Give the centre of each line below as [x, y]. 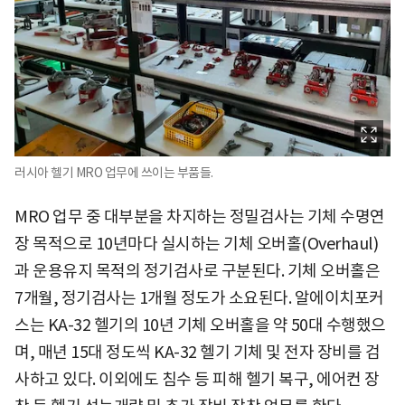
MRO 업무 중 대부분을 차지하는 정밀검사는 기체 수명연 [200, 217]
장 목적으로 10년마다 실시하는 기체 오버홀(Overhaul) [196, 244]
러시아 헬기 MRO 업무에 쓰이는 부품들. [114, 173]
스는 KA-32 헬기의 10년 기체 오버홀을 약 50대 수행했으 [200, 325]
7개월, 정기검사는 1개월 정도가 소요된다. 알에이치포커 [199, 298]
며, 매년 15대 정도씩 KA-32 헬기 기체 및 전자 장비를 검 [197, 352]
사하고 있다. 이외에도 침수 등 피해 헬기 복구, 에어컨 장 [197, 379]
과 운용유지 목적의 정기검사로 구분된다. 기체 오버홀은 [197, 271]
